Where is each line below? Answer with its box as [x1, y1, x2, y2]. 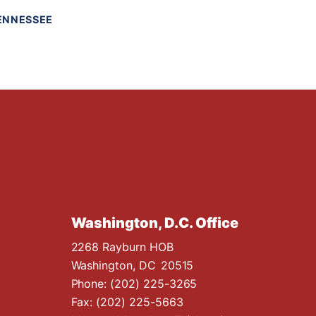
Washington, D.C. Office [71, 214, 239, 231]
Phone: [71, 276, 111, 291]
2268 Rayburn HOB [71, 239, 174, 254]
